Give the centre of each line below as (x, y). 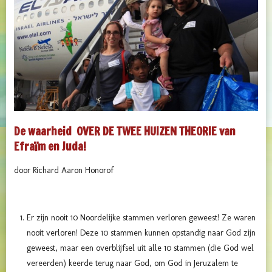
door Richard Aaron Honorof (64, 171)
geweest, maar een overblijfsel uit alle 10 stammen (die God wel (140, 248)
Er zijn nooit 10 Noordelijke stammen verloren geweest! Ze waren (141, 218)
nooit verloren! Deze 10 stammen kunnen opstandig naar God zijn (141, 233)
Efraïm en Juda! (51, 147)
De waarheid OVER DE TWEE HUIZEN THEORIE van (125, 131)
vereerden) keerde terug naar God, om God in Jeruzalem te (132, 263)
